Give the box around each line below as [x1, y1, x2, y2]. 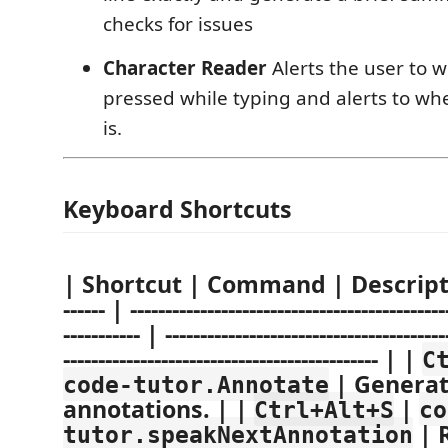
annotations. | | [63, 392, 254, 425]
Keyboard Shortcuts [63, 193, 292, 225]
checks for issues [103, 10, 253, 37]
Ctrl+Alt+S [254, 395, 394, 423]
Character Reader [103, 54, 267, 81]
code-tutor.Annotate [63, 370, 329, 398]
